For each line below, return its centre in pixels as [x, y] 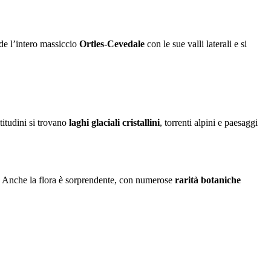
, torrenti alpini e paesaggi [209, 122]
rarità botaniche [208, 180]
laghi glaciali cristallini [114, 122]
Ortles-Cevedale [112, 44]
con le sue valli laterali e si [196, 44]
